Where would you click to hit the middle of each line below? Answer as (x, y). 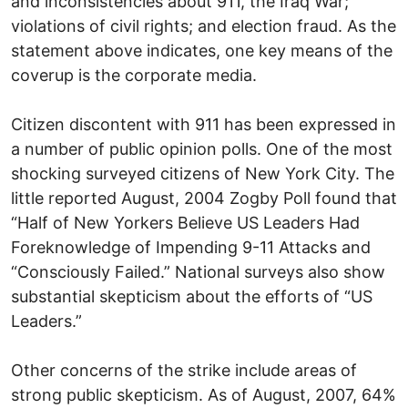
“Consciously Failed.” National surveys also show (198, 271)
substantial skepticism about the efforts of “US (192, 296)
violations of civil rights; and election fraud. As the (204, 25)
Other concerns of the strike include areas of (184, 370)
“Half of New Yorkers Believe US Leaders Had (185, 222)
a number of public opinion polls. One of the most (202, 148)
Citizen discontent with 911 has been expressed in (204, 124)
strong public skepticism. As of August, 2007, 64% (204, 394)
